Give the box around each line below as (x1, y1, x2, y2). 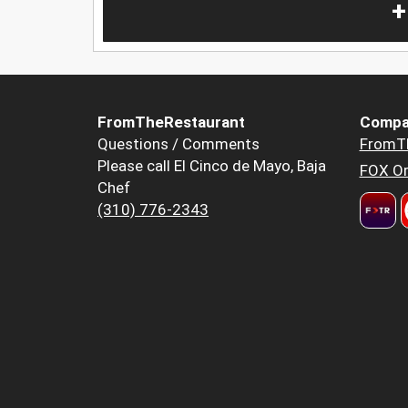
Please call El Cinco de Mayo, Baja (97, 157, 326, 176)
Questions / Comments (97, 135, 260, 154)
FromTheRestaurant (97, 113, 245, 132)
